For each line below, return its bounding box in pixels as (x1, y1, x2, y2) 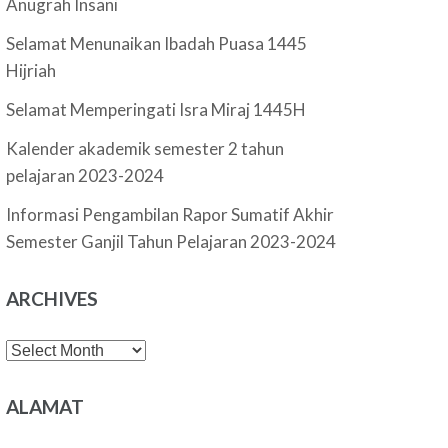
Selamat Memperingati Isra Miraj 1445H (6, 99, 307, 120)
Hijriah (6, 60, 57, 81)
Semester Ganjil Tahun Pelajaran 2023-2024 (6, 231, 337, 252)
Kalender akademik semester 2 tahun (6, 138, 285, 159)
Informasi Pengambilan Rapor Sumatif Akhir (6, 204, 335, 225)
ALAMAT (6, 395, 85, 418)
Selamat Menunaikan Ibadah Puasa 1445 (6, 33, 308, 54)
